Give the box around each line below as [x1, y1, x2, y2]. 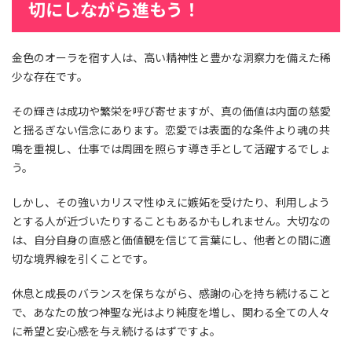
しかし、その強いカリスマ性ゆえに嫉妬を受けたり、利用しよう [12, 194, 330, 211]
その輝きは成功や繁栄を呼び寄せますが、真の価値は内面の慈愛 [12, 103, 331, 119]
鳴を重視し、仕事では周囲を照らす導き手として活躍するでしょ [12, 141, 331, 157]
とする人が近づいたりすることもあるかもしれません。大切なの [12, 213, 331, 229]
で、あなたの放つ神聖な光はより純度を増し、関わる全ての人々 [12, 304, 330, 321]
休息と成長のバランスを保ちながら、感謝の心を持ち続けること [12, 285, 331, 302]
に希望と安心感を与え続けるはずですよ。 [12, 323, 221, 339]
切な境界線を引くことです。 [12, 251, 154, 267]
